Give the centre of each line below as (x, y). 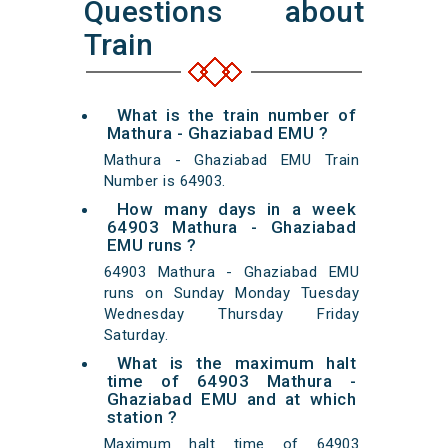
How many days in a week (236, 209)
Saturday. (136, 335)
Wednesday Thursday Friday (231, 314)
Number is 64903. (164, 181)
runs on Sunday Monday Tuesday (231, 293)
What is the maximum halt (236, 363)
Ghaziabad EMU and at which (231, 399)
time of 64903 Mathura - (231, 381)
